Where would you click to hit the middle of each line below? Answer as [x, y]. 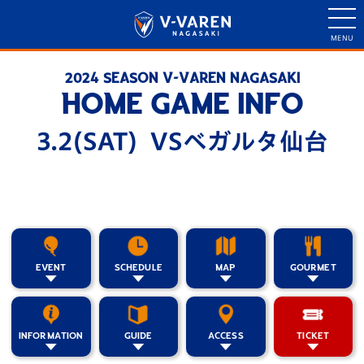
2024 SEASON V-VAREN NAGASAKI [182, 78]
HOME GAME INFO [182, 104]
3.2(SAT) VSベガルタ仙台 [182, 141]
